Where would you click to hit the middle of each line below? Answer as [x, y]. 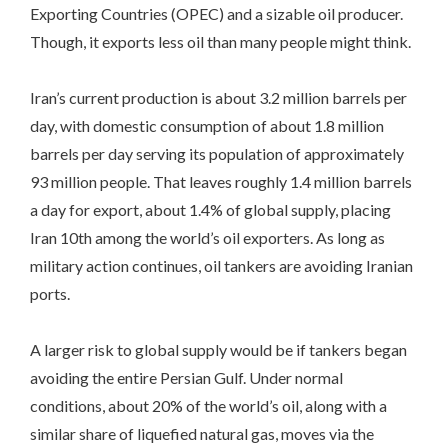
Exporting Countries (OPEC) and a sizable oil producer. [216, 13]
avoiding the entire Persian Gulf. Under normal [186, 377]
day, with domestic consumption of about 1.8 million [207, 125]
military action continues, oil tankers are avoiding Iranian [221, 265]
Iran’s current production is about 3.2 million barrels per [218, 97]
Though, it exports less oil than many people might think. [220, 41]
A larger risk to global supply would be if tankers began [218, 349]
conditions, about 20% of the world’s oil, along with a [208, 405]
